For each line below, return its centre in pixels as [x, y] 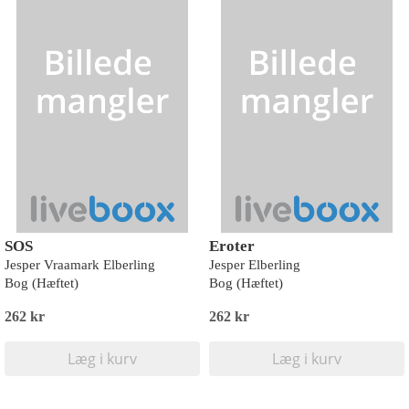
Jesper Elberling [255, 265]
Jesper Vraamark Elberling [80, 265]
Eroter [232, 246]
